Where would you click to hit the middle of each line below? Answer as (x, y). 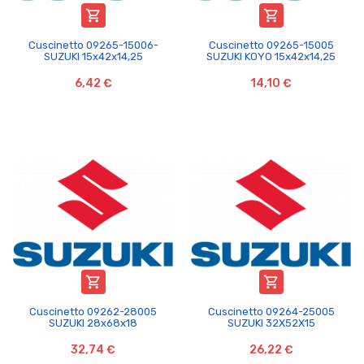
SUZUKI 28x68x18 (93, 323)
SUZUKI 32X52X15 (271, 323)
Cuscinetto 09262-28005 (93, 311)
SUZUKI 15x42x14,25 (93, 56)
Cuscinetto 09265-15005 (271, 45)
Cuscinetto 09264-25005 (271, 311)
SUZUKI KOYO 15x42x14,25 (271, 56)
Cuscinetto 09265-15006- (93, 45)
